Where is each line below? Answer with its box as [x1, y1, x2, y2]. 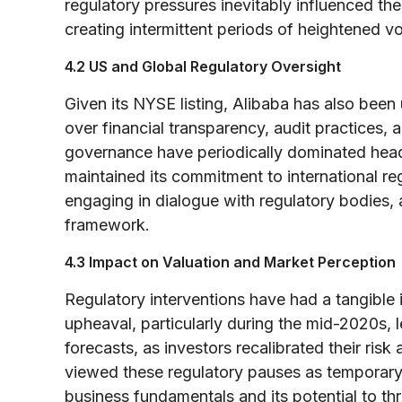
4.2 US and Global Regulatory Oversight [65, 57, 341, 75]
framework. [65, 214, 150, 234]
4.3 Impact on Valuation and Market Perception [65, 252, 396, 271]
